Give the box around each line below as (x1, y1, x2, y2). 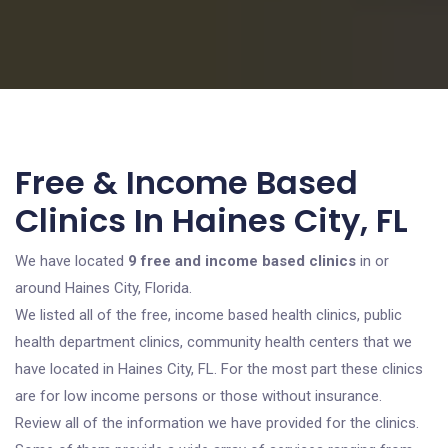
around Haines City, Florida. (15, 279, 192, 297)
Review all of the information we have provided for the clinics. (15, 414, 419, 432)
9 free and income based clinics (128, 252, 356, 270)
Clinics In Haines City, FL (15, 198, 408, 243)
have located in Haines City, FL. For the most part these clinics (15, 360, 423, 378)
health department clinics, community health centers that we (15, 333, 412, 351)
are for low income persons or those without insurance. (15, 387, 382, 405)
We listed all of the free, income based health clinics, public (15, 306, 402, 324)
